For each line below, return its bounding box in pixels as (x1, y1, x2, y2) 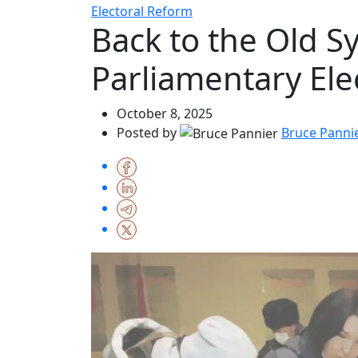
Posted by (117, 123, 177, 141)
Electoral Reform (91, 2, 193, 20)
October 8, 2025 (117, 104, 213, 122)
